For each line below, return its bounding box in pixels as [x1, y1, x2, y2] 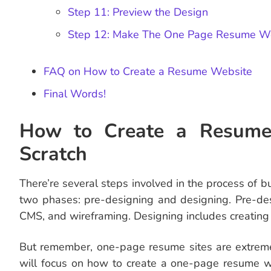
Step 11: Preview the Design [68, 5, 208, 20]
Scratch [19, 141, 87, 168]
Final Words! [44, 87, 106, 102]
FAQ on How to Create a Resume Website [44, 64, 252, 79]
